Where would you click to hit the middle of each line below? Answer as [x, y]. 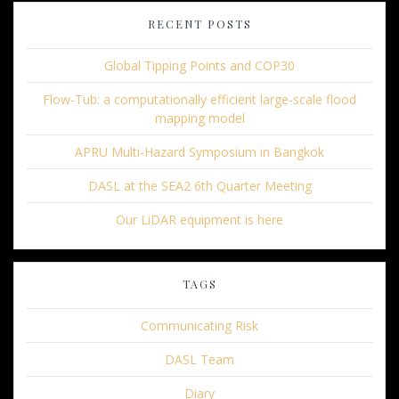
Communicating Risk [199, 326]
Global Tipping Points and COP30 [199, 66]
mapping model [199, 118]
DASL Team [199, 360]
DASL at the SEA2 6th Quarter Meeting [199, 186]
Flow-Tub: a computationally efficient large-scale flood [199, 100]
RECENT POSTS [199, 24]
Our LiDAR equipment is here [199, 220]
